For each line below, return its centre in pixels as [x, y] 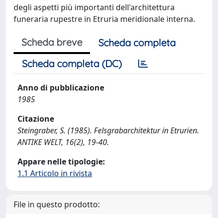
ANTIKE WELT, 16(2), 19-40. [63, 142]
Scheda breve [52, 42]
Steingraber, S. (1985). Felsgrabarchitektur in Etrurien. [108, 130]
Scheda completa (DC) [72, 64]
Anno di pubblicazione [61, 88]
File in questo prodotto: [57, 204]
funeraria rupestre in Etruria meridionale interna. [104, 19]
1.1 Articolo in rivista [55, 173]
